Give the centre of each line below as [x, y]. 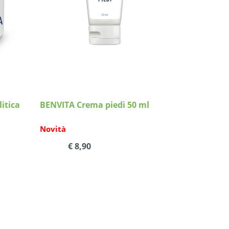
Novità [53, 129]
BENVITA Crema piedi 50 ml [95, 105]
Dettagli [107, 12]
